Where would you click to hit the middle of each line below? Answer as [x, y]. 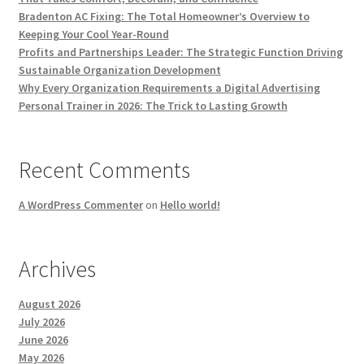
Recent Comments [104, 170]
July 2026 [41, 322]
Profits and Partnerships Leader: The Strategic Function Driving [180, 52]
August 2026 [49, 304]
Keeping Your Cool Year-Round [93, 35]
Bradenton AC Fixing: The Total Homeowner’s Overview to [164, 17]
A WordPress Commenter [80, 205]
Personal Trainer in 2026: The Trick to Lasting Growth [153, 106]
